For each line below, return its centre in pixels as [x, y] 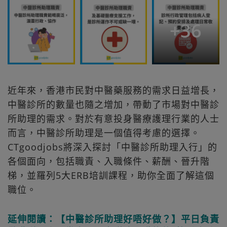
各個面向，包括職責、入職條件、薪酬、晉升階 [109, 161]
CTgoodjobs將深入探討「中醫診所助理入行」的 [112, 147]
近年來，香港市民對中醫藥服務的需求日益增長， [113, 90]
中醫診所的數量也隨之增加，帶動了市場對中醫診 [113, 105]
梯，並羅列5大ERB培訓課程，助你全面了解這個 [111, 176]
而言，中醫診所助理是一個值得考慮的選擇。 [104, 133]
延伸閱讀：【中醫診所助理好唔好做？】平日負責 [113, 219]
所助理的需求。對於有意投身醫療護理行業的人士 [113, 119]
